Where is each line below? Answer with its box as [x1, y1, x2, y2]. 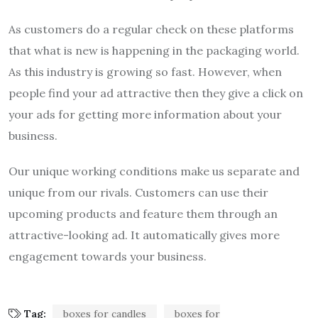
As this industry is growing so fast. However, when [9, 65, 282, 79]
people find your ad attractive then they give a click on [9, 86, 303, 101]
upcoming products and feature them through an [9, 207, 278, 221]
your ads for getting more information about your [9, 107, 282, 122]
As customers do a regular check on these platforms [9, 22, 294, 37]
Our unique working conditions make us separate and [9, 164, 300, 179]
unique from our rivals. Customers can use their [9, 185, 268, 200]
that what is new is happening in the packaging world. [9, 43, 300, 58]
